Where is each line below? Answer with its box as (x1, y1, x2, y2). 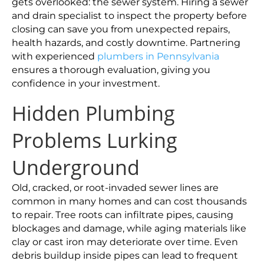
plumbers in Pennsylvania (97, 51, 219, 62)
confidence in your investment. (12, 78, 160, 89)
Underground (12, 154, 140, 181)
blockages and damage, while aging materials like (12, 223, 246, 234)
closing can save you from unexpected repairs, (12, 24, 230, 35)
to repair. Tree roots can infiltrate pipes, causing (12, 209, 233, 220)
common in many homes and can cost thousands (12, 196, 247, 207)
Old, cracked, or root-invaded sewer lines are (12, 182, 219, 193)
